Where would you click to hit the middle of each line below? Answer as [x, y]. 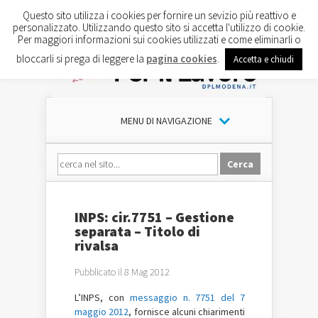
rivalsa [97, 245]
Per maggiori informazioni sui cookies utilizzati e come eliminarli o [159, 39]
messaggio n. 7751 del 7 [187, 297]
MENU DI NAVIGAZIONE [166, 121]
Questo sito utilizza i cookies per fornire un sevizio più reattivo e [159, 15]
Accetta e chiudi [263, 59]
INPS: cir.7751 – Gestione [154, 217]
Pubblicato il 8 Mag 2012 [122, 272]
